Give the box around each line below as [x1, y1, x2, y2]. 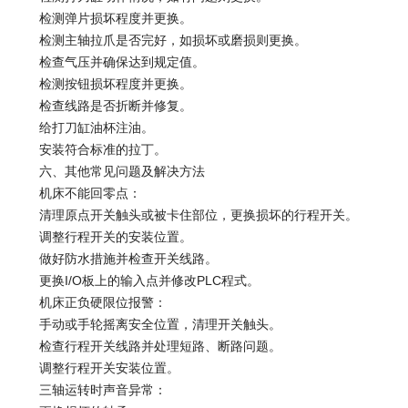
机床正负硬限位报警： [14, 294, 167, 310]
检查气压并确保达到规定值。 [14, 54, 205, 69]
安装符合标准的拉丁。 [14, 141, 167, 157]
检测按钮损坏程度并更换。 [14, 76, 192, 91]
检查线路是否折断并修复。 [14, 97, 192, 113]
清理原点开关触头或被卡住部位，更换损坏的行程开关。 [14, 207, 358, 222]
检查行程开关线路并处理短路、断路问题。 [14, 338, 281, 353]
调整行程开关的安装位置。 [14, 229, 192, 244]
